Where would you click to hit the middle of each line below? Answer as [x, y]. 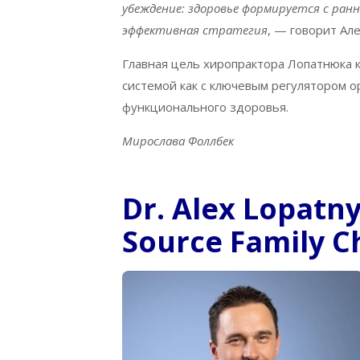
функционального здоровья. [205, 107]
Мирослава [153, 141]
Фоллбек [211, 141]
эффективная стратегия [195, 30]
